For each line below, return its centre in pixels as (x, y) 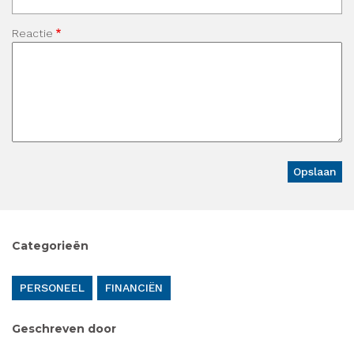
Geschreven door (64, 329)
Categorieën (50, 246)
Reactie (32, 34)
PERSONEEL (52, 288)
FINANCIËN (134, 288)
